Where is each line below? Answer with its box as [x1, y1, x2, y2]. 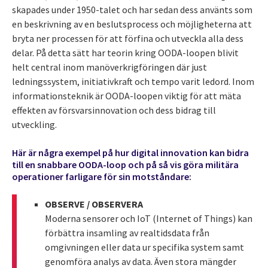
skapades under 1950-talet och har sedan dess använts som [12, 3, 252, 16]
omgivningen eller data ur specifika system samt [45, 241, 244, 254]
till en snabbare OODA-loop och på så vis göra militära [12, 158, 239, 170]
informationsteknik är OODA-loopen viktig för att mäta [12, 89, 241, 102]
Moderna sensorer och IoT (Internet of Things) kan [45, 212, 252, 225]
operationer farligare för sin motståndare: [12, 170, 191, 182]
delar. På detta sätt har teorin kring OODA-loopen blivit [12, 46, 239, 59]
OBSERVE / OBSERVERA [45, 198, 143, 211]
